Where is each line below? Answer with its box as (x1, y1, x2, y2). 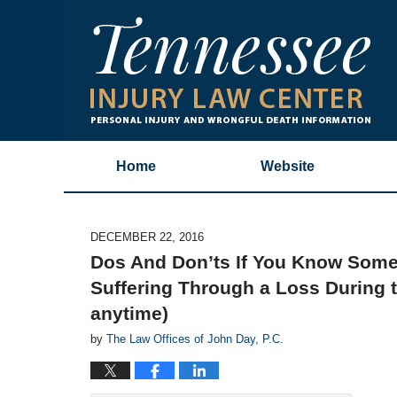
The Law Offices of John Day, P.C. (106, 332, 284, 346)
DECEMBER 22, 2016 (90, 230, 204, 244)
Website (261, 159, 315, 174)
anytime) (90, 303, 168, 323)
